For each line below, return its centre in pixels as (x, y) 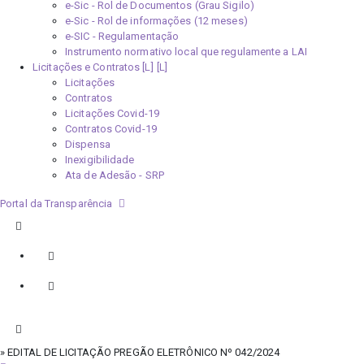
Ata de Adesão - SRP (115, 175)
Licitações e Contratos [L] (93, 67)
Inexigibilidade (100, 160)
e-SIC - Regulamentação (122, 36)
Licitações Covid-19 (112, 113)
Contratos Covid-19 (111, 129)
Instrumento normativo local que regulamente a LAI (186, 52)
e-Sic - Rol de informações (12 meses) (156, 21)
